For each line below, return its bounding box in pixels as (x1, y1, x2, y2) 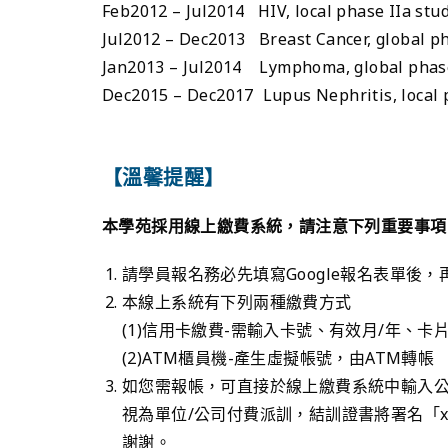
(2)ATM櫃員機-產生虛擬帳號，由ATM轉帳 (122, 346, 435, 369)
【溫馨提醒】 (102, 163, 225, 191)
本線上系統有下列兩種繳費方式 (122, 290, 352, 313)
